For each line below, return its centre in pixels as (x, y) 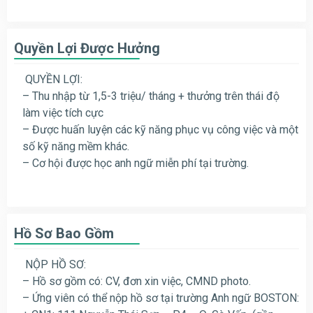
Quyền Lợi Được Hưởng (87, 48)
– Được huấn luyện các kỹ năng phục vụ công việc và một (160, 129)
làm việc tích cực (63, 112)
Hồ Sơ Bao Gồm (64, 233)
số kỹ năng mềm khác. (76, 146)
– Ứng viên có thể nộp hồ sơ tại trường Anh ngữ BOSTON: (161, 298)
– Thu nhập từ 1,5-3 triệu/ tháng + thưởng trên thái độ (151, 96)
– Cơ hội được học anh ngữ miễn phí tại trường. (136, 163)
